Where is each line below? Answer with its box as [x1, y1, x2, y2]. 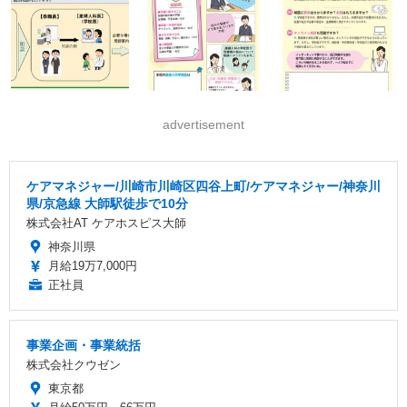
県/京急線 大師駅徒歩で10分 [26, 195, 188, 211]
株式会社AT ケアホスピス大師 [26, 215, 186, 230]
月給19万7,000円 [48, 258, 137, 273]
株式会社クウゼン [26, 357, 121, 372]
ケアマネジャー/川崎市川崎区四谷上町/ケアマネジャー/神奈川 [26, 178, 381, 194]
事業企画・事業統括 [26, 337, 141, 352]
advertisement [163, 116, 244, 132]
